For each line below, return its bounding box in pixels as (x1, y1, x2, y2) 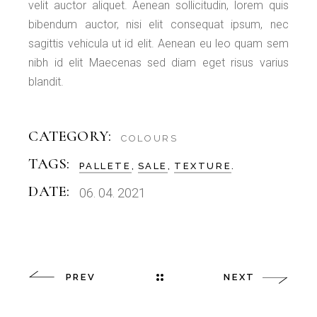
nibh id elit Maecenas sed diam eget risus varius (28, 56, 289, 70)
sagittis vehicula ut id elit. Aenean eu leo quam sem (28, 37, 289, 51)
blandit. (28, 75, 64, 89)
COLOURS (121, 133, 178, 144)
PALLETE (79, 161, 132, 172)
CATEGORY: (28, 127, 112, 146)
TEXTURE (173, 161, 232, 172)
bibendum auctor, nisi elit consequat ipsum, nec (28, 18, 289, 32)
